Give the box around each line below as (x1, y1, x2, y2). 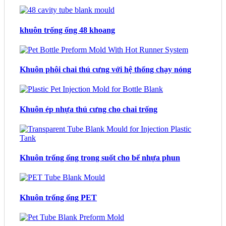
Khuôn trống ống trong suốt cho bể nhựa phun (20, 153, 180, 162)
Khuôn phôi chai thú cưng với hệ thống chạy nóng (20, 65, 191, 74)
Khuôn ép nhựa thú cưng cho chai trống (20, 104, 157, 114)
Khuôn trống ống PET (20, 193, 97, 202)
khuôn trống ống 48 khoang (20, 25, 115, 34)
